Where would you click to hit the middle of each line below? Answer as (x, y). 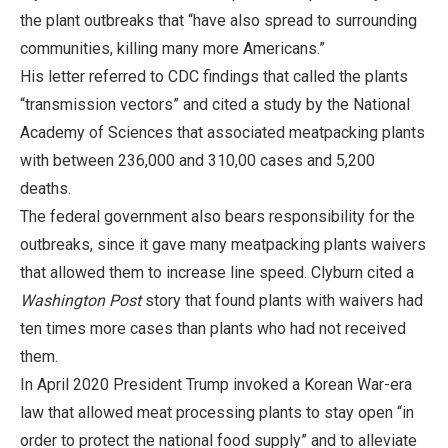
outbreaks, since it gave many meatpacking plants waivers (223, 244)
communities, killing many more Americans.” (172, 48)
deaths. (45, 188)
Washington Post (80, 300)
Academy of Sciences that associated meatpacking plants (222, 132)
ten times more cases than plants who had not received (213, 328)
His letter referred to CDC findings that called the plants (214, 76)
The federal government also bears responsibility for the (217, 216)
